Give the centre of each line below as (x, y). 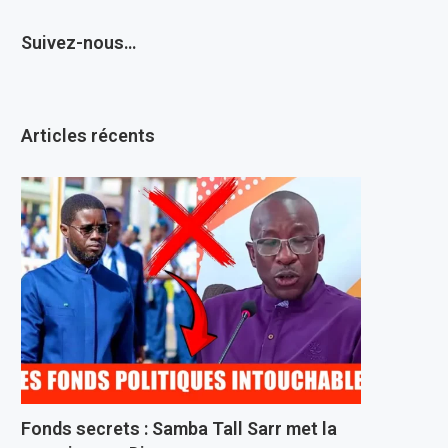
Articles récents (88, 135)
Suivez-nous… (78, 42)
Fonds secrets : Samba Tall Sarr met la (179, 428)
